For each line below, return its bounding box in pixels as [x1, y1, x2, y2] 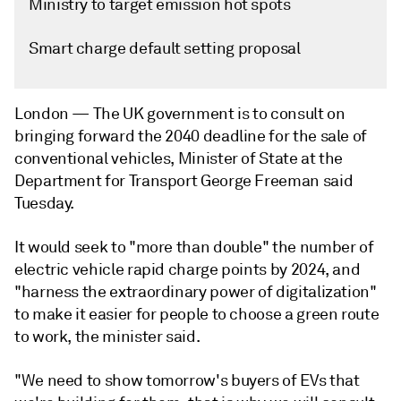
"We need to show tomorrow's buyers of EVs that [14, 371, 360, 390]
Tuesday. [14, 193, 75, 213]
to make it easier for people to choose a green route [14, 304, 380, 324]
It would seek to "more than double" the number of [14, 237, 374, 257]
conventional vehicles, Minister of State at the [14, 149, 344, 168]
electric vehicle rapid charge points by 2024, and [14, 260, 361, 279]
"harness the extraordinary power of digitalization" [14, 282, 377, 302]
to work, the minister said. [14, 327, 200, 346]
